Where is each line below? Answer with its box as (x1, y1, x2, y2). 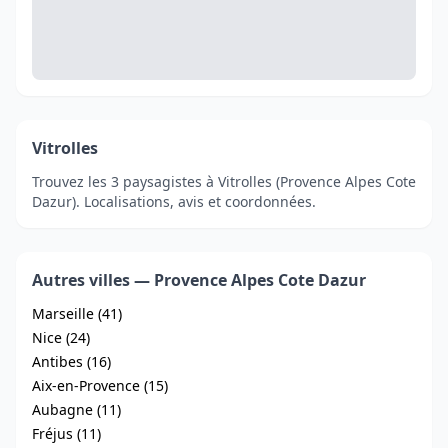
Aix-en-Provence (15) (32, 375, 168, 395)
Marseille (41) (32, 303, 122, 323)
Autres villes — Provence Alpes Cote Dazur (32, 268, 366, 291)
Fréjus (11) (32, 423, 101, 443)
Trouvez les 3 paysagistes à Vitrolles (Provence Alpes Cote (32, 171, 416, 191)
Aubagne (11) (32, 399, 121, 419)
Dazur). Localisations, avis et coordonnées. (32, 191, 316, 211)
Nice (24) (32, 327, 90, 347)
